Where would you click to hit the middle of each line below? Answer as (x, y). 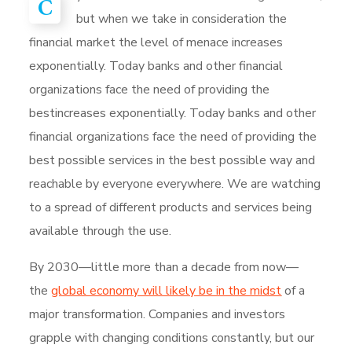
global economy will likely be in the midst (167, 291)
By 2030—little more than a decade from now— (164, 267)
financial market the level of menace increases (156, 42)
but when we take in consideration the (182, 19)
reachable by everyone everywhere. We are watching (175, 184)
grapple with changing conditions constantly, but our (172, 338)
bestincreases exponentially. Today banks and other (173, 113)
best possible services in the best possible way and (172, 160)
